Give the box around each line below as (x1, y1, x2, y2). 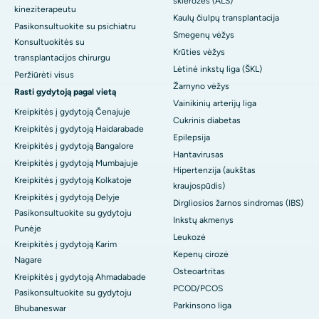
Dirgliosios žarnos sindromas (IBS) (173, 198, 303, 209)
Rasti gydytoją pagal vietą (14, 87, 116, 98)
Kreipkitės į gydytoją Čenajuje (14, 107, 130, 117)
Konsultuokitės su (14, 37, 85, 48)
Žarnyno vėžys (173, 81, 229, 92)
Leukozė (173, 232, 206, 243)
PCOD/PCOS (173, 283, 223, 294)
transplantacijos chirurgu (14, 53, 110, 63)
